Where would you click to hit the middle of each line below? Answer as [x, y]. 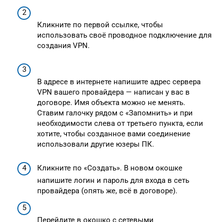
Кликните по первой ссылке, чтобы [100, 25]
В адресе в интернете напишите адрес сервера [119, 82]
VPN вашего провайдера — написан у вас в [113, 92]
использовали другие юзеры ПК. [96, 144]
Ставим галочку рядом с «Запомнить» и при [115, 113]
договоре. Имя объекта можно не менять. [111, 103]
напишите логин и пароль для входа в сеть [113, 180]
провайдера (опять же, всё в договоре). [107, 191]
